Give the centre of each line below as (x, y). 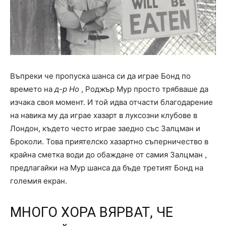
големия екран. (39, 181)
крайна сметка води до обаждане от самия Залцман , (108, 155)
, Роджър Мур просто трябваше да (144, 89)
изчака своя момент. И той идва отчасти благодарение (111, 102)
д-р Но (67, 89)
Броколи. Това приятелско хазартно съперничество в (109, 142)
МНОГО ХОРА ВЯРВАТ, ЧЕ (92, 213)
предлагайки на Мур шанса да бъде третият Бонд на (107, 168)
